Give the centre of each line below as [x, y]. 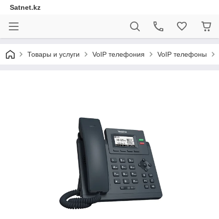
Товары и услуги [54, 54]
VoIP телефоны [182, 54]
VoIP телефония [119, 54]
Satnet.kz [25, 7]
